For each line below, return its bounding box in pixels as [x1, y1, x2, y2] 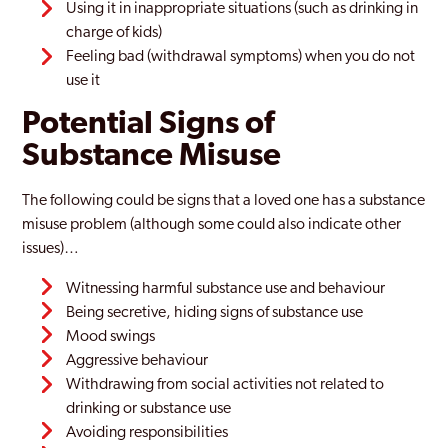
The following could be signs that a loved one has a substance [22, 193, 426, 209]
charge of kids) [66, 25, 163, 41]
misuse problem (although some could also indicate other [22, 217, 402, 233]
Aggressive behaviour [66, 353, 209, 369]
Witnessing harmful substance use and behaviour [66, 281, 386, 297]
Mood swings [66, 329, 156, 345]
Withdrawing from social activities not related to [66, 377, 385, 393]
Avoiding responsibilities [66, 425, 229, 441]
